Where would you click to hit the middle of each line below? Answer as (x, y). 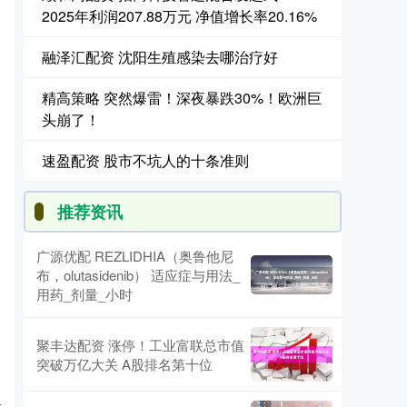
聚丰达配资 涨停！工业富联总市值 (140, 345)
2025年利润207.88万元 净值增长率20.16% (179, 16)
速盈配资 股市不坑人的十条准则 (145, 160)
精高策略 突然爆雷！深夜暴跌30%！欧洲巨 (182, 98)
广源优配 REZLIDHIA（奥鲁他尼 (135, 256)
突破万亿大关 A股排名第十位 (124, 364)
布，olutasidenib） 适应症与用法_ (138, 275)
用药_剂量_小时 (84, 294)
